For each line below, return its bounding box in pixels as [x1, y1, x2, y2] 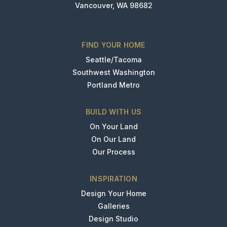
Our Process [92, 147, 135, 157]
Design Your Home [81, 189, 146, 198]
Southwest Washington [72, 68, 155, 77]
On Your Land [89, 122, 138, 131]
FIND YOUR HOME [82, 41, 145, 50]
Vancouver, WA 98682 [74, 1, 153, 10]
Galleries [97, 202, 130, 211]
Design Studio [89, 214, 138, 223]
